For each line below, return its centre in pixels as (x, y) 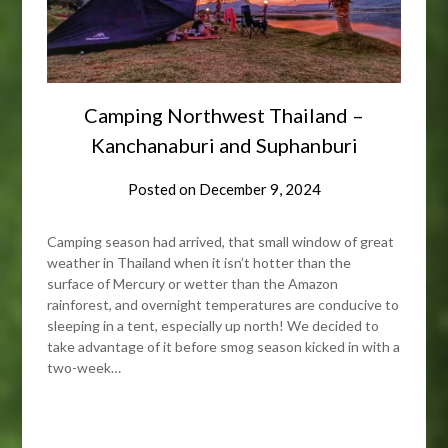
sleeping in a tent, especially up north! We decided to (213, 326)
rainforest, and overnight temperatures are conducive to (223, 305)
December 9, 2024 (259, 189)
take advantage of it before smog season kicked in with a (224, 347)
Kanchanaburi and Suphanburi (224, 145)
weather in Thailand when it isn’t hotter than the (199, 263)
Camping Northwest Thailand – (224, 115)
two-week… (84, 368)
